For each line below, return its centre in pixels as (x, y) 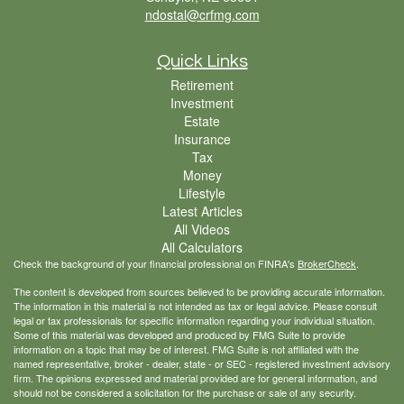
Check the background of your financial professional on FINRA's (156, 264)
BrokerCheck (327, 264)
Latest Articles (202, 211)
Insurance (202, 139)
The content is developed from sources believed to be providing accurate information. (199, 292)
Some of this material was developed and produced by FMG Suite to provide (179, 335)
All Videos (202, 230)
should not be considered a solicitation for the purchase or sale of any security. (185, 393)
